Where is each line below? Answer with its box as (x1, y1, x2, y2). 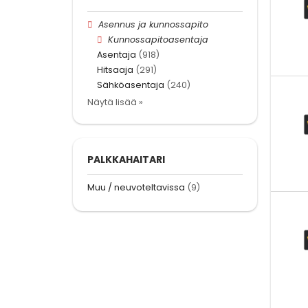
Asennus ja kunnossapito (98, 18, 209, 30)
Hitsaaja (97, 64, 133, 76)
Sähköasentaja (97, 79, 164, 91)
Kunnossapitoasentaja (108, 33, 209, 45)
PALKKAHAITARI (87, 152, 165, 166)
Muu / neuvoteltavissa (87, 181, 185, 193)
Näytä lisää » (87, 96, 143, 108)
